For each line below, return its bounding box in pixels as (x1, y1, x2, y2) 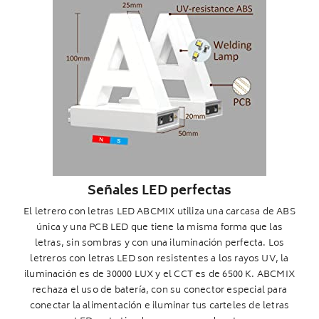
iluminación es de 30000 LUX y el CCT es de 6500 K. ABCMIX (23, 266, 296, 283)
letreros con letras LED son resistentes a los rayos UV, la (30, 251, 289, 268)
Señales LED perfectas (88, 180, 231, 204)
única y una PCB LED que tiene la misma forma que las (36, 219, 283, 236)
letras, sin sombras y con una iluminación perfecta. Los (34, 235, 285, 252)
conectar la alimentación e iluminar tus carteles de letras (29, 298, 290, 315)
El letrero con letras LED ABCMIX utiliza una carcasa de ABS (23, 204, 296, 221)
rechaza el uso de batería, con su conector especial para (32, 282, 287, 299)
